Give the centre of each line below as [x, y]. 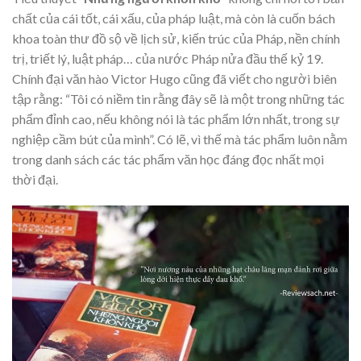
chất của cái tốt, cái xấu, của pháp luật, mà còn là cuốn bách [174, 18]
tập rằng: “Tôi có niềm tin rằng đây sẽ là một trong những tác [178, 98]
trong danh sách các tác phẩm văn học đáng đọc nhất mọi [168, 159]
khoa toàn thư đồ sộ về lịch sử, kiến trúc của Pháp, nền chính [176, 38]
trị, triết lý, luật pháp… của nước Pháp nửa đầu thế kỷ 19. [168, 58]
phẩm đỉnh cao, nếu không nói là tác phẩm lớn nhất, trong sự [176, 118]
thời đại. [35, 179]
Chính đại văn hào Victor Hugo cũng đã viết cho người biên [174, 78]
